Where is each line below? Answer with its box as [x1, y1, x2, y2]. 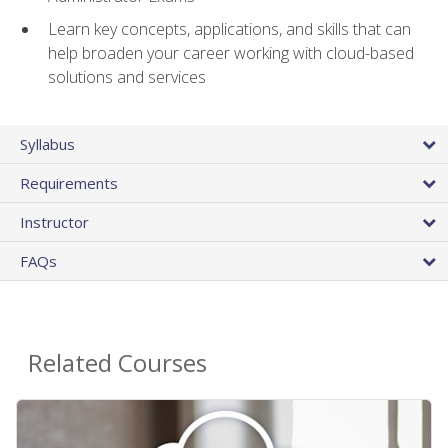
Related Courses [28, 345, 207, 379]
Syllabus [20, 133, 75, 154]
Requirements [20, 172, 118, 193]
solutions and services [48, 65, 206, 88]
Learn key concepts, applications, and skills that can [48, 17, 411, 40]
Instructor [20, 211, 89, 232]
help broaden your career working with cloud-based [48, 41, 414, 64]
